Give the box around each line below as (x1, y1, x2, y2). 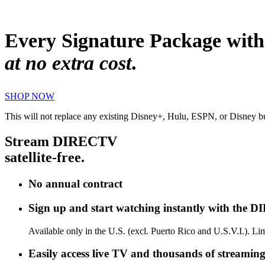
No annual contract (28, 177, 122, 190)
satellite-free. (5, 150, 85, 166)
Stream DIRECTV (5, 134, 117, 150)
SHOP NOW (5, 91, 54, 102)
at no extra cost (5, 52, 131, 75)
